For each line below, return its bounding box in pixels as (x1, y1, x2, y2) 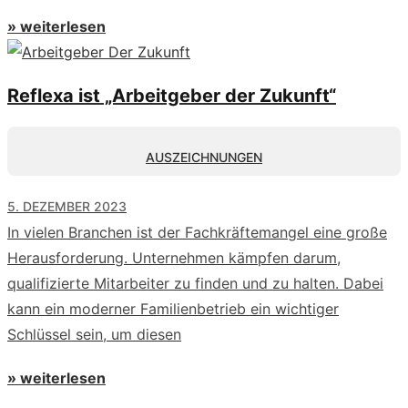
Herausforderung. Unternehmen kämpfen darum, (7, 248, 341, 267)
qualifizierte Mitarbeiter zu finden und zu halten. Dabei (7, 273, 383, 292)
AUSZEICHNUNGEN (146, 148, 262, 165)
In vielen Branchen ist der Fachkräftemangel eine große (7, 222, 387, 241)
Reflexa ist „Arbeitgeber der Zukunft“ (7, 84, 336, 107)
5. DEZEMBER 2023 (7, 198, 127, 214)
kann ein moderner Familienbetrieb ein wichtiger (7, 299, 339, 318)
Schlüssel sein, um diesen (7, 324, 181, 343)
